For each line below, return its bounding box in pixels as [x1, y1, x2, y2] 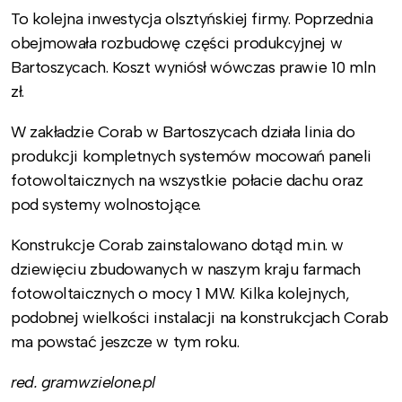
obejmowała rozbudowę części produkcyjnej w [11, 32, 343, 53]
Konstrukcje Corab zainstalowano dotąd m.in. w [11, 234, 344, 255]
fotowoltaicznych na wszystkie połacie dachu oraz [11, 170, 363, 190]
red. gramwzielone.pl [11, 371, 155, 392]
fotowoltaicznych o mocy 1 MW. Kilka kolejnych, [11, 283, 350, 303]
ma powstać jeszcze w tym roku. [11, 331, 244, 352]
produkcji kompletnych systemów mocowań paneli [11, 145, 371, 166]
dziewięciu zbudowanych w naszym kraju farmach [11, 258, 361, 279]
